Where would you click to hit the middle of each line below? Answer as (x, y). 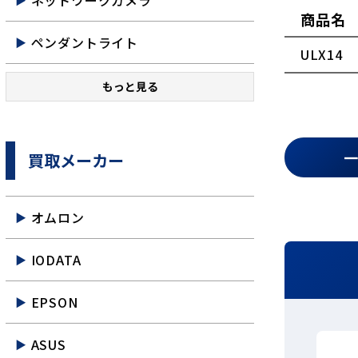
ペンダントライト (85, 42)
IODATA (56, 260)
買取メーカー (76, 160)
